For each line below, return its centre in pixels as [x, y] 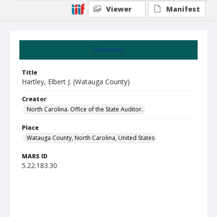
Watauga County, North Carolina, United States [91, 138]
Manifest [183, 9]
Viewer [119, 9]
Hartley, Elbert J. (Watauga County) [76, 82]
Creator [34, 99]
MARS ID [35, 156]
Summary [108, 50]
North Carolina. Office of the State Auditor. [85, 109]
